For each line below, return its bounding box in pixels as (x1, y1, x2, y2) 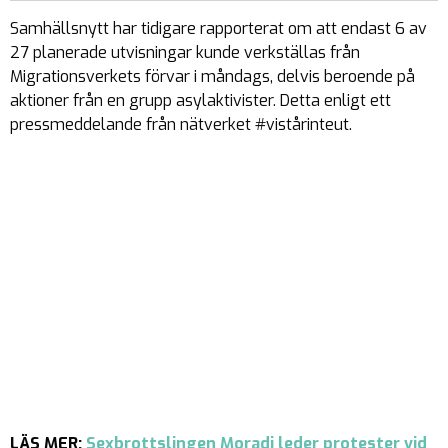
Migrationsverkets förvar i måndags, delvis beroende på (10, 66, 415, 87)
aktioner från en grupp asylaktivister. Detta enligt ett (10, 90, 391, 111)
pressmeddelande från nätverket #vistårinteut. (10, 114, 352, 135)
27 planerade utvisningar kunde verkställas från (10, 42, 360, 63)
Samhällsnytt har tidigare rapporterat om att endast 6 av (10, 18, 427, 39)
